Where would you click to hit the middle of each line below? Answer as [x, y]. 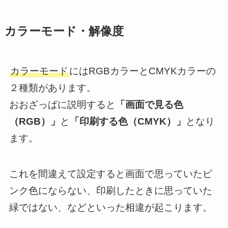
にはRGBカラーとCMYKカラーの [142, 71]
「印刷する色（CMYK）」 [127, 121]
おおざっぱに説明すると [62, 104]
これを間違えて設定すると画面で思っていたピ [110, 174]
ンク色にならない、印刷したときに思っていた [110, 191]
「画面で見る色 [149, 104]
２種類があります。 [52, 88]
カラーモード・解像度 [64, 32]
